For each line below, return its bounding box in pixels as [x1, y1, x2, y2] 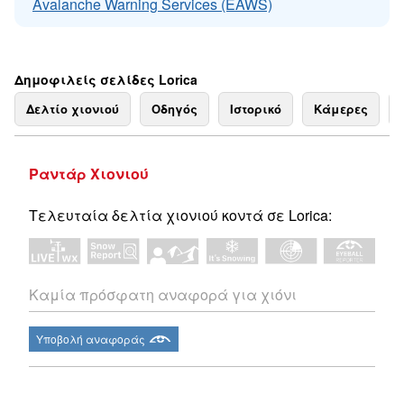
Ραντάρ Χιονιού [29, 163, 149, 184]
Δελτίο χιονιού [26, 100, 119, 117]
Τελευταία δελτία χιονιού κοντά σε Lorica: [29, 205, 332, 225]
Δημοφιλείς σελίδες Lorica [14, 70, 197, 88]
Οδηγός [151, 100, 197, 117]
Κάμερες [314, 100, 368, 117]
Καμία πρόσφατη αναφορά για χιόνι [29, 284, 297, 306]
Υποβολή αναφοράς [36, 331, 145, 347]
